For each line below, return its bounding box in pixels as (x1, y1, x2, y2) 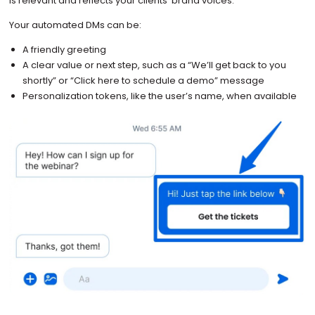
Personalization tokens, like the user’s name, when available (22, 89, 297, 103)
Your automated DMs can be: (8, 18, 141, 32)
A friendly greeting (22, 43, 107, 57)
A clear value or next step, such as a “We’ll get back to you (22, 58, 287, 72)
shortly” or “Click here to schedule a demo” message (22, 74, 265, 88)
